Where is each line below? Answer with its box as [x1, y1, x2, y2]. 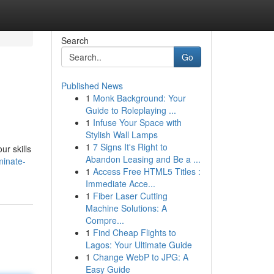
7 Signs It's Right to [92, 141, 168, 153]
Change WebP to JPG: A [92, 251, 188, 263]
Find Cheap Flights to [92, 226, 176, 239]
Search [61, 34, 89, 46]
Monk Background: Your [92, 92, 186, 104]
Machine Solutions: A [85, 202, 167, 214]
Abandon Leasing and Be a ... [85, 153, 201, 165]
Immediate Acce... [85, 177, 155, 190]
